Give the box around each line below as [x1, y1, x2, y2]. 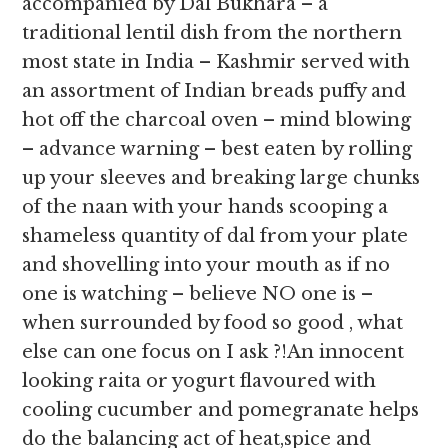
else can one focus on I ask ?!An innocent [22, 341, 405, 363]
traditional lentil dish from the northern [22, 22, 403, 44]
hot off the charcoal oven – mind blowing [22, 109, 412, 131]
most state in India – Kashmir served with [22, 51, 411, 73]
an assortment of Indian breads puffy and [22, 80, 407, 102]
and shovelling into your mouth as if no [22, 254, 391, 276]
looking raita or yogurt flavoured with [22, 370, 377, 392]
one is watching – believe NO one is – [22, 283, 374, 305]
